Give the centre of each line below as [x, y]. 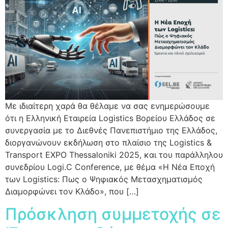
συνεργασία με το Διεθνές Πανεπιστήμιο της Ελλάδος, [111, 130]
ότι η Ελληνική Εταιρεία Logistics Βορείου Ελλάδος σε [110, 118]
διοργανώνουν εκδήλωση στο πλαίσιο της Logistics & [108, 142]
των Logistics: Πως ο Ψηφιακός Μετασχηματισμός [104, 179]
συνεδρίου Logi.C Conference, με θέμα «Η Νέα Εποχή [110, 167]
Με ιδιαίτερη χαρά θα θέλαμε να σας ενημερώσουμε [107, 106]
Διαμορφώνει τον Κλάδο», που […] [72, 191]
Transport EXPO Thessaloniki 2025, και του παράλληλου [114, 154]
